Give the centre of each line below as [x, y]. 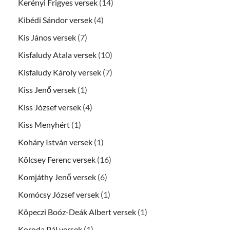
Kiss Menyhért [44, 125]
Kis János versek [47, 37]
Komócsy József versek [59, 195]
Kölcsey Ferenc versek [57, 160]
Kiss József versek [50, 107]
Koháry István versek [55, 142]
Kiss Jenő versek [47, 90]
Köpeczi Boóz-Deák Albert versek [77, 212]
